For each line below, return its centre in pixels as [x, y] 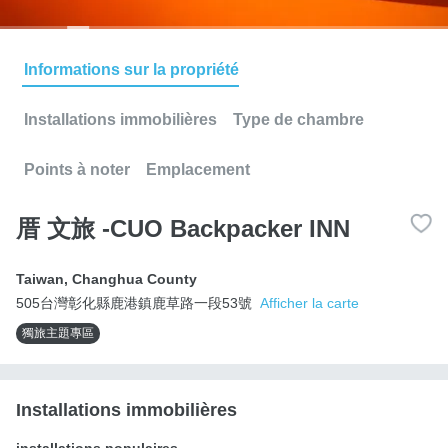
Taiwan [40, 278]
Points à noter [77, 169]
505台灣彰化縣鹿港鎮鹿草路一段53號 [134, 302]
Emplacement [198, 169]
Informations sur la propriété [131, 69]
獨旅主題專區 [58, 332]
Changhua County [134, 278]
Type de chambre [298, 119]
